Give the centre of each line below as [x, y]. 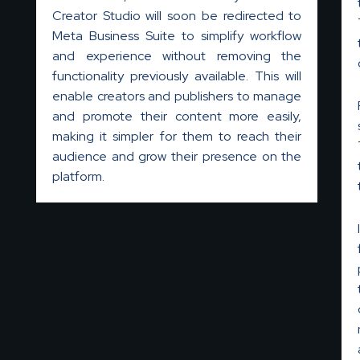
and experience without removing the [177, 55]
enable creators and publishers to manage [177, 96]
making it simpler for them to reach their [177, 136]
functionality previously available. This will [177, 76]
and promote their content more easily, [177, 116]
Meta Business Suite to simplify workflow [177, 35]
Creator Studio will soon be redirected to [177, 15]
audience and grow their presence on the [177, 156]
